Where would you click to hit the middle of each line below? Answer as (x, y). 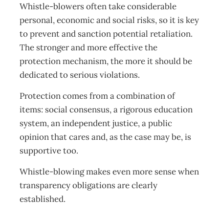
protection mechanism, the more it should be (106, 61)
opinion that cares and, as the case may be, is (105, 137)
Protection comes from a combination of (97, 96)
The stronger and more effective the (88, 47)
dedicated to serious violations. (81, 75)
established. (44, 199)
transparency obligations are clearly (88, 185)
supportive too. (50, 151)
